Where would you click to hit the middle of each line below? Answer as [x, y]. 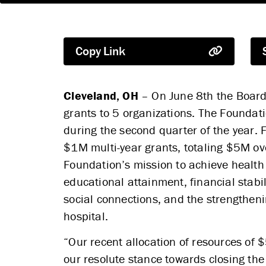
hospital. [86, 216]
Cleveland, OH [101, 95]
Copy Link [100, 51]
